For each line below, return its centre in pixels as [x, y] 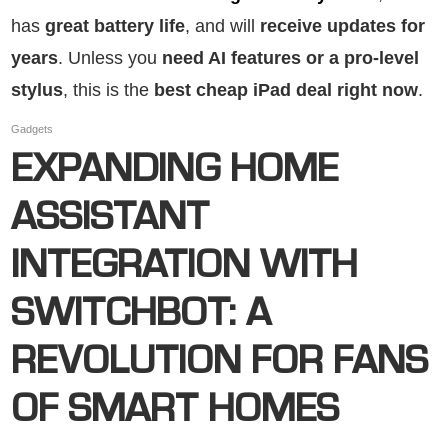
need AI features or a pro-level [290, 57]
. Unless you [110, 57]
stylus [37, 89]
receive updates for [342, 25]
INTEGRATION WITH [184, 269]
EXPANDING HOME [174, 173]
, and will [222, 25]
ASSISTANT [110, 221]
